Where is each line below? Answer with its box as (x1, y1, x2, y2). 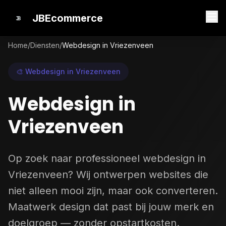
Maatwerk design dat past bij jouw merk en (8, 201, 214, 213)
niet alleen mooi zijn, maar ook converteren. (8, 185, 218, 197)
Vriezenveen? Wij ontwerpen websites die (8, 168, 208, 181)
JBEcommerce (32, 12, 103, 24)
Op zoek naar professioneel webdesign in (8, 152, 206, 164)
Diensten (30, 41, 60, 49)
